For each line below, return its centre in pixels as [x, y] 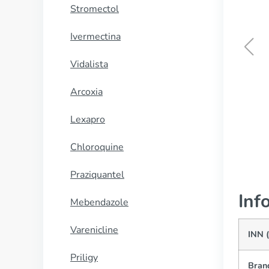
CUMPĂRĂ [165, 104]
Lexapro [88, 119]
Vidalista [89, 64]
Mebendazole [99, 202]
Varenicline [94, 230]
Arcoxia [86, 92]
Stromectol [95, 9]
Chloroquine [97, 147]
